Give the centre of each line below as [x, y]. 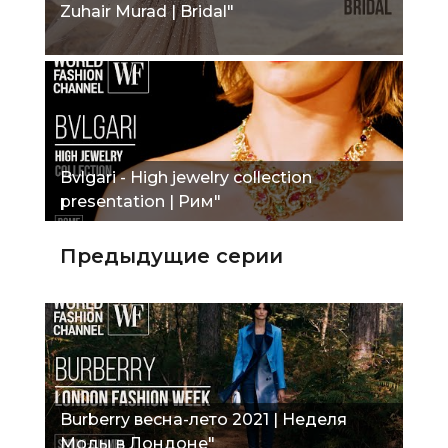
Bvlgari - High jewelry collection [186, 177]
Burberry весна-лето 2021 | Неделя [203, 419]
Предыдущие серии [171, 255]
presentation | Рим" [140, 201]
